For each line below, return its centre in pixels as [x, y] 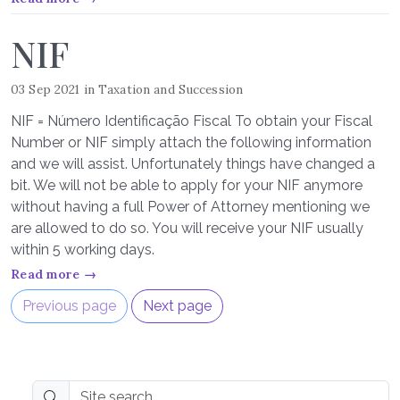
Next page [177, 306]
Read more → [54, 274]
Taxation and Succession [171, 89]
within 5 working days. [83, 250]
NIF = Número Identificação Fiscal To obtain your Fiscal [192, 121]
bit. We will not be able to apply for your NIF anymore [187, 185]
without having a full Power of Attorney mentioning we [190, 207]
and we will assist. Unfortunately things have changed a [193, 164]
